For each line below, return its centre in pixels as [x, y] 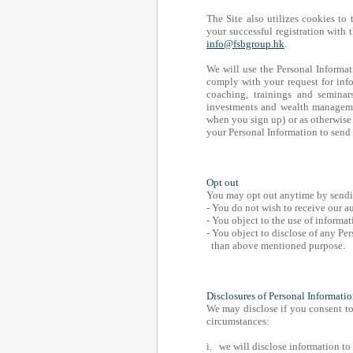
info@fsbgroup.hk [245, 44]
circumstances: [238, 321]
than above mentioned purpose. [276, 245]
